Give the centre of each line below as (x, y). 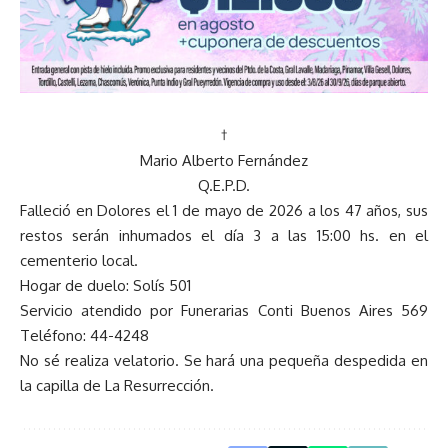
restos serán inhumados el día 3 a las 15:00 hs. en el (224, 236)
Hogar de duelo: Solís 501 (105, 286)
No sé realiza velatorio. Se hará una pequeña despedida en (224, 361)
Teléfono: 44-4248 (84, 336)
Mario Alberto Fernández (224, 161)
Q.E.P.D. (224, 186)
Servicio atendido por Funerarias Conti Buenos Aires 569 (224, 311)
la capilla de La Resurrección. (117, 386)
